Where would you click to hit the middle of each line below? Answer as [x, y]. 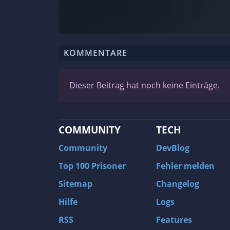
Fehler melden [185, 166]
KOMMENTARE [95, 53]
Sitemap [75, 184]
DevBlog [173, 148]
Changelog [178, 184]
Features [174, 220]
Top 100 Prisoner [92, 166]
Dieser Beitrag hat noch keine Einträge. [145, 85]
